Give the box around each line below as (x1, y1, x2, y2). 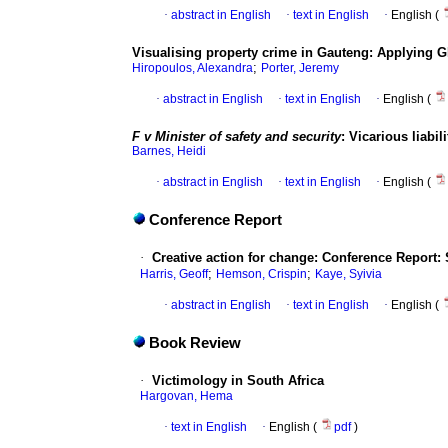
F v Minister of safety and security (132, 129, 341, 145)
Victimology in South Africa (152, 373, 324, 389)
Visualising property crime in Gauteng (132, 45, 369, 61)
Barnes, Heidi (132, 144, 206, 159)
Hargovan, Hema (140, 389, 233, 404)
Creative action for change (152, 250, 314, 266)
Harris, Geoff (140, 267, 208, 282)
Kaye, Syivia (315, 267, 382, 282)
